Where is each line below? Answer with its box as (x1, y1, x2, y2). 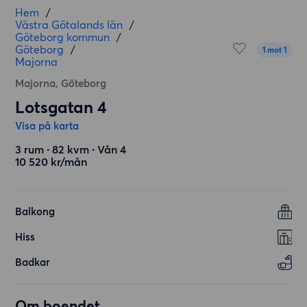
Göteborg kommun (15, 30, 110, 44)
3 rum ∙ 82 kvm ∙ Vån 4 (15, 143, 127, 156)
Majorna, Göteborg (15, 77, 107, 90)
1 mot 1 (262, 45, 286, 55)
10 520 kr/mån (15, 155, 88, 169)
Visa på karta (15, 119, 79, 132)
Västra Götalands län (15, 18, 123, 32)
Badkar (15, 256, 51, 269)
